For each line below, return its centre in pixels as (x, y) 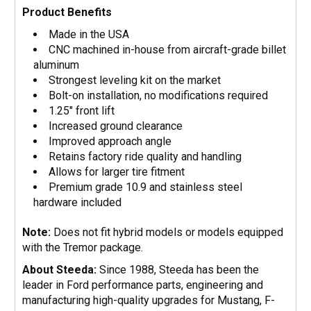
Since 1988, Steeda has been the (178, 269)
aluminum (57, 65)
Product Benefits (67, 12)
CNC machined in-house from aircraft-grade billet (168, 49)
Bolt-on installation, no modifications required (159, 95)
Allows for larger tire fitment (117, 171)
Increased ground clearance (116, 126)
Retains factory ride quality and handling (145, 156)
